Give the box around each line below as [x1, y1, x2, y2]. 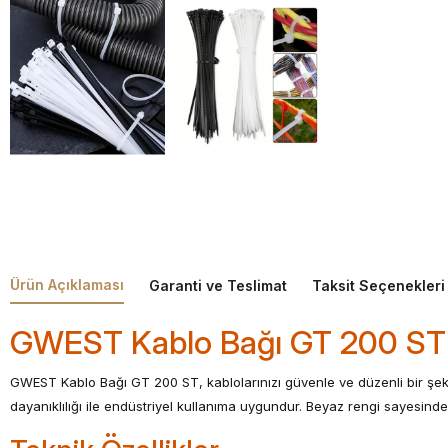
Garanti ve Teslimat [149, 277, 287, 294]
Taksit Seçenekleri [312, 277, 445, 294]
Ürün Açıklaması [10, 276, 124, 293]
